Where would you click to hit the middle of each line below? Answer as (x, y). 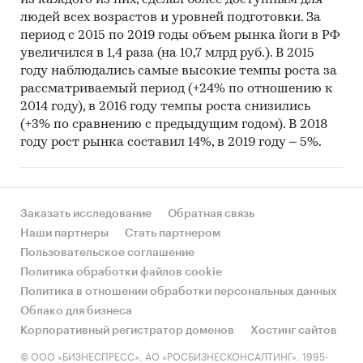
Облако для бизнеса (76, 311)
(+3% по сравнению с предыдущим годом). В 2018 (174, 125)
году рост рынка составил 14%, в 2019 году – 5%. (171, 143)
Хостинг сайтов (294, 331)
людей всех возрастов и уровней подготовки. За (171, 18)
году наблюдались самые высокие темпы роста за (179, 72)
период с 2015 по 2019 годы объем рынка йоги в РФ (180, 36)
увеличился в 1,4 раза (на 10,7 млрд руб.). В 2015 (167, 54)
